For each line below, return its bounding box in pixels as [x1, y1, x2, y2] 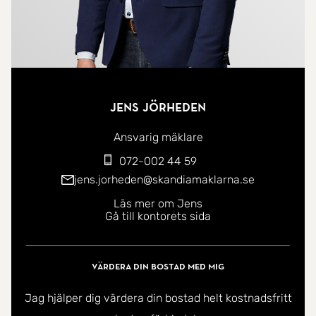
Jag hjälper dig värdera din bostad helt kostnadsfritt [24, 291, 292, 305]
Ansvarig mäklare [113, 130, 203, 144]
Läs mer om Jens [114, 196, 202, 210]
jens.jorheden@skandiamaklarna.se [74, 172, 255, 186]
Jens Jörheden [110, 100, 206, 114]
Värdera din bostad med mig [92, 261, 224, 272]
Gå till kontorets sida [105, 209, 211, 223]
